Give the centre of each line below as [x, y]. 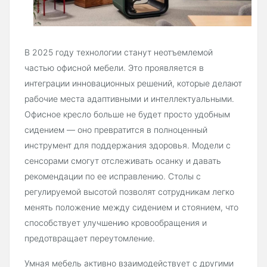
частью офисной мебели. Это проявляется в [114, 68]
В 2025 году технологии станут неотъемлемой [119, 52]
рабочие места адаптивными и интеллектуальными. [129, 99]
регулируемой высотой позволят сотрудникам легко [129, 192]
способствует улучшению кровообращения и [116, 223]
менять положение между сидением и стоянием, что [131, 207]
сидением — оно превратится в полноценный [116, 130]
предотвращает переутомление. [90, 238]
